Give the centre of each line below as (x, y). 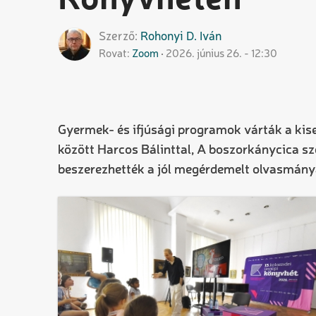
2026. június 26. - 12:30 (221, 54)
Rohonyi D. (169, 37)
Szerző (117, 37)
